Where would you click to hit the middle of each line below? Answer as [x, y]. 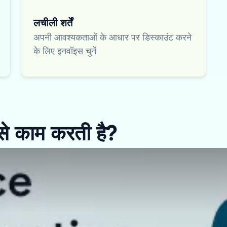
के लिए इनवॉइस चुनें [65, 51]
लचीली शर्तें [53, 23]
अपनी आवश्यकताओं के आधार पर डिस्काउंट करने [112, 37]
